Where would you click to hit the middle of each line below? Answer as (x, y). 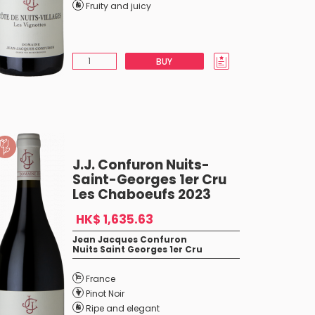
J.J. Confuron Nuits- (141, 165)
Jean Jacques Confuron (129, 239)
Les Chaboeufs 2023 (141, 194)
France (100, 279)
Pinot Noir (105, 294)
